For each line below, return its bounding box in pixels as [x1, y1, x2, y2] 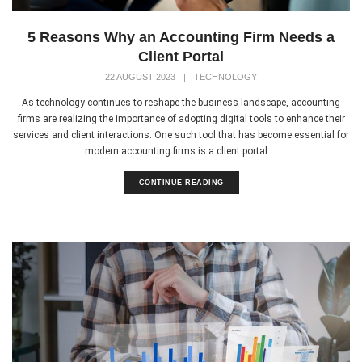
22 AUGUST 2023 [105, 71, 175, 82]
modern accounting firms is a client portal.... [85, 145, 277, 157]
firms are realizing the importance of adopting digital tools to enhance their [17, 112, 345, 124]
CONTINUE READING [138, 178, 224, 187]
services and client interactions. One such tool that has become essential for [13, 128, 349, 141]
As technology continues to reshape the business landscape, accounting [22, 96, 340, 108]
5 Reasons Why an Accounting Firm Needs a [27, 28, 335, 45]
